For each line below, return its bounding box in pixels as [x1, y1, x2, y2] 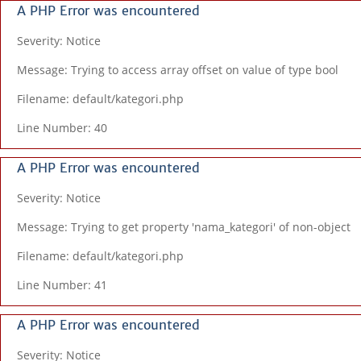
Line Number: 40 [17, 120, 107, 135]
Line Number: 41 [17, 277, 107, 293]
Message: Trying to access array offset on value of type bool [17, 62, 338, 77]
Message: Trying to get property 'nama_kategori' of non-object [17, 219, 351, 234]
